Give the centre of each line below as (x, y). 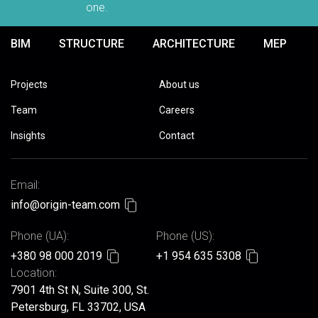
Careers (177, 110)
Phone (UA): (40, 236)
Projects (29, 84)
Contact (177, 136)
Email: (25, 185)
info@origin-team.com (65, 205)
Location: (34, 273)
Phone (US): (185, 236)
